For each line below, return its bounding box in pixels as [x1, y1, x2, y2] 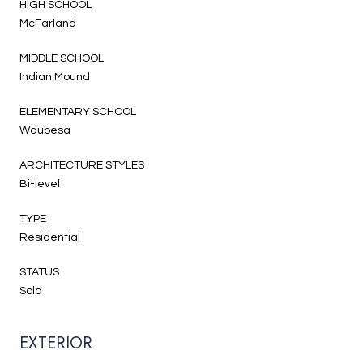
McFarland [19, 17, 76, 29]
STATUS [19, 266, 59, 278]
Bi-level [19, 177, 60, 190]
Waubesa [19, 124, 70, 136]
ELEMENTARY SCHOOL [19, 105, 136, 117]
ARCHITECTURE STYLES [19, 159, 144, 171]
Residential [19, 231, 80, 243]
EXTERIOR [19, 331, 92, 355]
